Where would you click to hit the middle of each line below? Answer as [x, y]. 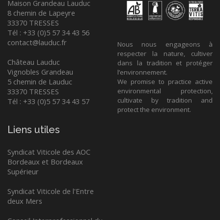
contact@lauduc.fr [37, 42]
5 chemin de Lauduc [40, 82]
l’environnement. [142, 72]
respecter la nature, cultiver [165, 54]
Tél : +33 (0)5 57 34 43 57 [48, 101]
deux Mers [25, 201]
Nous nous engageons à [165, 44]
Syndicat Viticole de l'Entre [51, 191]
